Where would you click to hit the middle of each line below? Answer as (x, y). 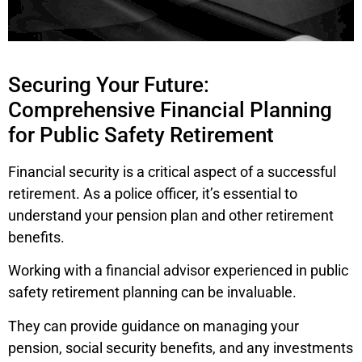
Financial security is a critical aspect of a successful (172, 171)
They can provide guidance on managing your (154, 326)
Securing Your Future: (109, 84)
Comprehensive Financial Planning (170, 109)
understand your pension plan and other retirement (171, 215)
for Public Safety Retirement (141, 135)
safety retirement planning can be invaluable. (152, 293)
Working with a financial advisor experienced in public (178, 271)
